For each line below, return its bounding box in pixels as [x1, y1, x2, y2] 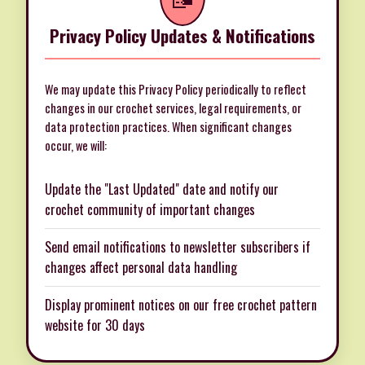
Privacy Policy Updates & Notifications [50, 23, 315, 49]
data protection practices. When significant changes [45, 118, 292, 136]
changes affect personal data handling [45, 257, 237, 278]
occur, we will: [45, 137, 107, 155]
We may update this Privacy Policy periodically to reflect [45, 81, 306, 99]
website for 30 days [45, 315, 145, 336]
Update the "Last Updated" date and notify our [45, 179, 279, 200]
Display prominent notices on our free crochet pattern [45, 295, 317, 315]
